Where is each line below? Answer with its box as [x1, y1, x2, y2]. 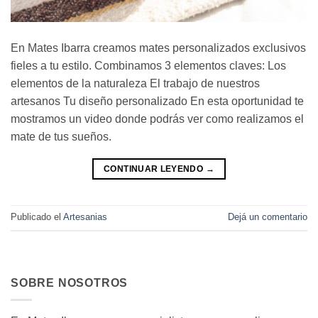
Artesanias [63, 211, 107, 222]
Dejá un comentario [228, 211, 307, 222]
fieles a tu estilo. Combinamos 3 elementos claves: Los [11, 59, 286, 72]
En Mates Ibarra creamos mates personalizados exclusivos [11, 41, 306, 54]
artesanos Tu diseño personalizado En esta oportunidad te [11, 94, 304, 107]
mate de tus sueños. [11, 130, 111, 143]
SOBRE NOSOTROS [11, 276, 128, 289]
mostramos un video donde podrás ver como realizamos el [11, 112, 304, 125]
